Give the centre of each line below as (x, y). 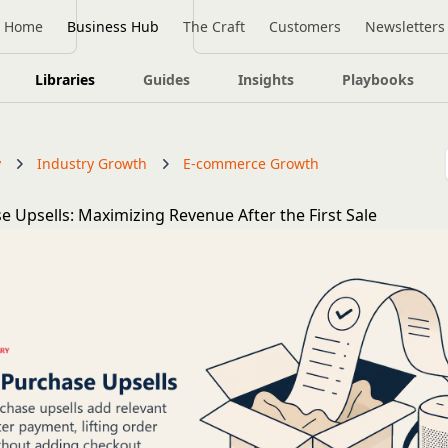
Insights (265, 79)
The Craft (213, 26)
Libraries (64, 79)
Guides (166, 79)
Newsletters (404, 26)
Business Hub (112, 26)
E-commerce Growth (251, 163)
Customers (304, 26)
